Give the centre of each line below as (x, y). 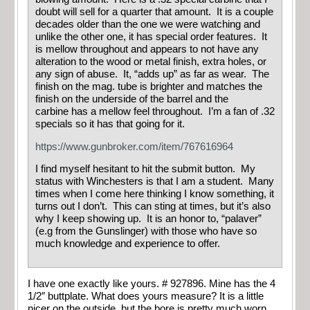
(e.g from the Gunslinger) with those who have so (146, 231)
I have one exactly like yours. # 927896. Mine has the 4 (152, 284)
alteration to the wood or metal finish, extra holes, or (151, 62)
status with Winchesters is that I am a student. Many (155, 182)
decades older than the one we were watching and (148, 25)
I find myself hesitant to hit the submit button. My (145, 169)
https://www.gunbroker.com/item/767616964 (134, 146)
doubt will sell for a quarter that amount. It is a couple (154, 12)
